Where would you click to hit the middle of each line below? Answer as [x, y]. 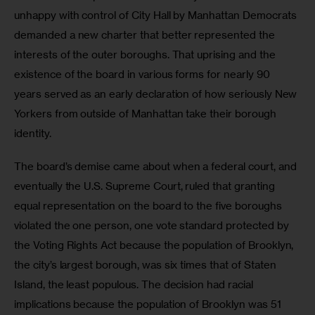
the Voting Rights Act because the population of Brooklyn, [155, 245]
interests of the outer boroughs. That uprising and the [146, 54]
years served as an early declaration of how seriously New [157, 94]
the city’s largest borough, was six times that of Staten [147, 265]
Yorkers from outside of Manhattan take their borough [147, 113]
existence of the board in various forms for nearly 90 [143, 74]
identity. [33, 133]
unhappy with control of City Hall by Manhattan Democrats [157, 15]
